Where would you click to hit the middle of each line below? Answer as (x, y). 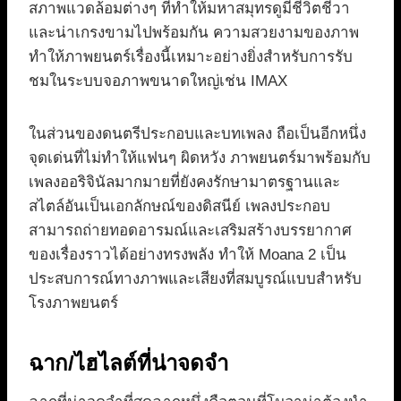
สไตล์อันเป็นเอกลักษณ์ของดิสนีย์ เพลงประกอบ (179, 206)
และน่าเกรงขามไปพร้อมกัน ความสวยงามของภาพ (194, 32)
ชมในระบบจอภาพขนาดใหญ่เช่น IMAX (158, 81)
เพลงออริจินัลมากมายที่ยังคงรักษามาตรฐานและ (184, 182)
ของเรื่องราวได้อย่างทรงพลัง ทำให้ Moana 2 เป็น (188, 254)
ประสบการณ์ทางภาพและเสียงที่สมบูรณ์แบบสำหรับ (195, 278)
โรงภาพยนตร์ (73, 303)
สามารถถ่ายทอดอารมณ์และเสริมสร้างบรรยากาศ (190, 230)
